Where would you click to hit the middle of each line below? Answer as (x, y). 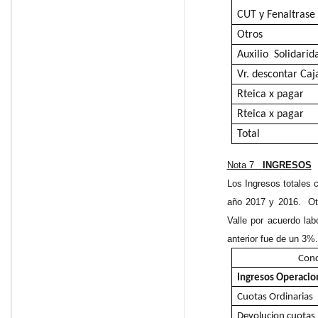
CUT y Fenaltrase (276, 15)
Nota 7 (245, 165)
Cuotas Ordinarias (275, 297)
